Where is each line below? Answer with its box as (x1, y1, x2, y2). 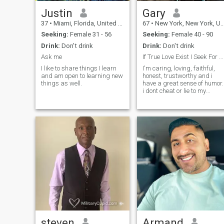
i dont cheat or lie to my (142, 86, 206, 94)
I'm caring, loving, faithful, (142, 64, 215, 72)
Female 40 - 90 (169, 30, 213, 38)
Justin (40, 6, 72, 19)
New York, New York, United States (153, 19, 220, 27)
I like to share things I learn (40, 64, 116, 72)
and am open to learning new (40, 71, 123, 79)
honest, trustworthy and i (142, 71, 212, 79)
